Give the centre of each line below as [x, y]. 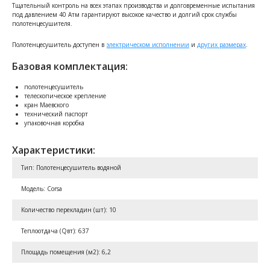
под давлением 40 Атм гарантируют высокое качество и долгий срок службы [124, 14]
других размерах [221, 44]
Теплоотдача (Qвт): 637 [55, 231]
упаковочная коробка [54, 123]
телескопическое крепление [65, 96]
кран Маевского [46, 105]
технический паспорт [56, 114]
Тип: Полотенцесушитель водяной [71, 167]
